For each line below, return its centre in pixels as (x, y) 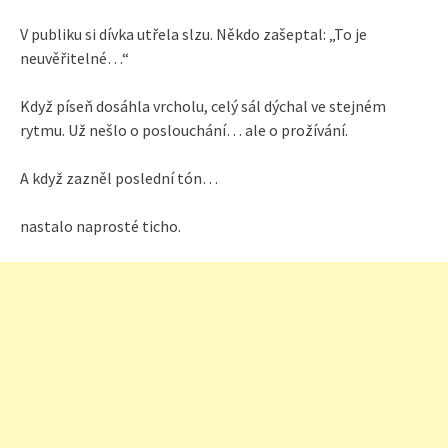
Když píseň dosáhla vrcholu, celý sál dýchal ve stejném (203, 105)
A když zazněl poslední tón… (119, 177)
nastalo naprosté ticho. (100, 225)
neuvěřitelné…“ (74, 57)
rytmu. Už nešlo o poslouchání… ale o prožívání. (184, 129)
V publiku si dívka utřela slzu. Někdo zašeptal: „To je (193, 33)
